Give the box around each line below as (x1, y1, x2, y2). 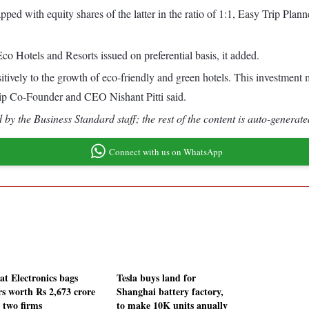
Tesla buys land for (117, 270, 196, 286)
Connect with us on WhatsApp (108, 145, 223, 158)
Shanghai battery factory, (117, 284, 223, 299)
